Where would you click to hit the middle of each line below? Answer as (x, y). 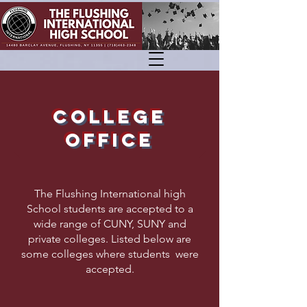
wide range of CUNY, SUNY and (110, 224)
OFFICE (110, 140)
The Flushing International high (110, 194)
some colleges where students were (110, 254)
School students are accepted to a (110, 209)
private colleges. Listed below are (110, 239)
